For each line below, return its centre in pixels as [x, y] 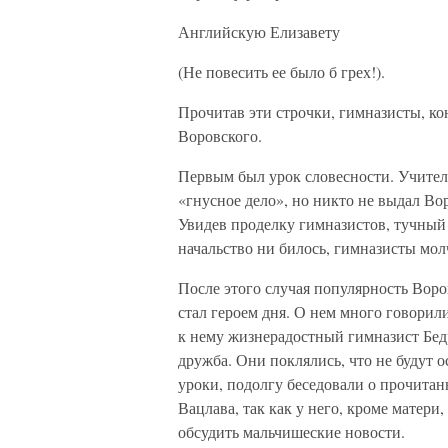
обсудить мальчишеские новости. [291, 431]
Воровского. [220, 135]
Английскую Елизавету [259, 31]
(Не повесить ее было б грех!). [281, 71]
